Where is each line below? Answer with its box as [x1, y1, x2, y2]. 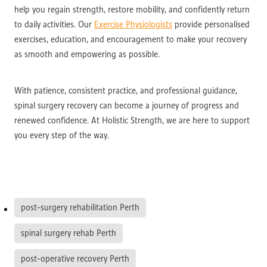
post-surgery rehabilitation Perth [21, 201, 139, 213]
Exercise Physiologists [94, 18, 172, 30]
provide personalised [172, 18, 250, 30]
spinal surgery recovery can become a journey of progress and [14, 100, 239, 111]
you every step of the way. [14, 129, 109, 141]
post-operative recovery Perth [21, 253, 129, 264]
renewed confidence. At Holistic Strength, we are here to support [14, 114, 250, 126]
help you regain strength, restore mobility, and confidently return [14, 4, 250, 15]
